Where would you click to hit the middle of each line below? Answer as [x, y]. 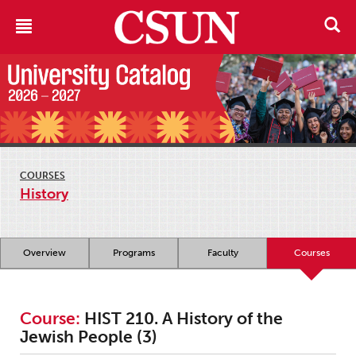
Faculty [222, 253]
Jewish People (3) [89, 337]
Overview [44, 253]
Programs [133, 253]
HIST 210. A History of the [182, 319]
